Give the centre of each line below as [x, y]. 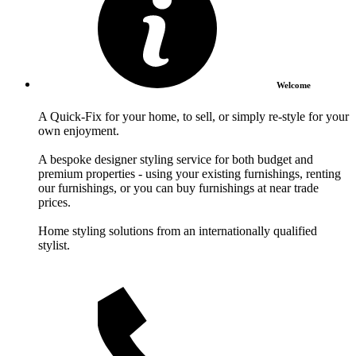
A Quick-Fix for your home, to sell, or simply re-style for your [193, 117]
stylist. [54, 246]
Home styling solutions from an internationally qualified [178, 231]
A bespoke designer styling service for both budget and [176, 160]
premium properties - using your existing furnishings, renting [190, 174]
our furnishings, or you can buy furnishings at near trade [178, 188]
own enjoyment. [79, 131]
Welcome [294, 85]
